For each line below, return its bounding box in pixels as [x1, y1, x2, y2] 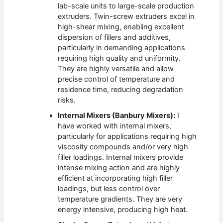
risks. [58, 96, 76, 105]
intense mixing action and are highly [58, 163, 180, 173]
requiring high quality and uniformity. [58, 54, 181, 63]
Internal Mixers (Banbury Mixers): [58, 111, 176, 120]
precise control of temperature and [58, 75, 175, 84]
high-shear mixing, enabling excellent [58, 22, 185, 32]
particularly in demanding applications [58, 43, 186, 53]
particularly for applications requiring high [58, 132, 197, 141]
